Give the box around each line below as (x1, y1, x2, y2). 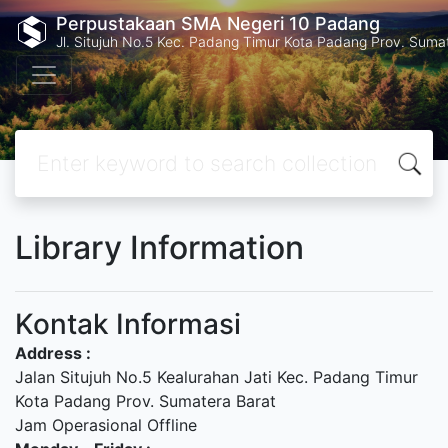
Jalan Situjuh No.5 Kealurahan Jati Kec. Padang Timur (15, 367, 418, 387)
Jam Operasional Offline (15, 415, 197, 435)
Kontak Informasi (15, 307, 241, 341)
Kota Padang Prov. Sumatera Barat (15, 391, 276, 411)
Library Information (15, 228, 304, 267)
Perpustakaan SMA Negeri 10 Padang (56, 13, 380, 34)
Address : (15, 343, 91, 363)
